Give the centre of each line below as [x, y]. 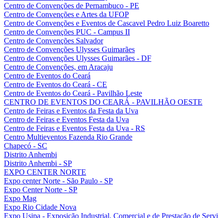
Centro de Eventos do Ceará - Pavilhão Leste [73, 93]
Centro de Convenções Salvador [54, 40]
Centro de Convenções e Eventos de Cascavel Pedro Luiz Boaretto [107, 23]
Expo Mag [20, 198]
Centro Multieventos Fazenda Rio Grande [68, 137]
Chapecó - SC [26, 145]
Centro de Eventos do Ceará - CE [55, 84]
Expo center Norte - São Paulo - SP [58, 181]
